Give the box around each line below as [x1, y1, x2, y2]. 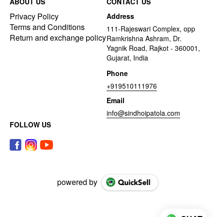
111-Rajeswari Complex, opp [107, 23, 195, 33]
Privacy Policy [10, 10, 59, 22]
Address [107, 11, 134, 21]
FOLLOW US [10, 119, 51, 129]
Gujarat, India [107, 52, 148, 62]
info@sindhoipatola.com [107, 108, 180, 118]
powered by [57, 176, 97, 187]
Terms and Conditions [10, 21, 85, 32]
